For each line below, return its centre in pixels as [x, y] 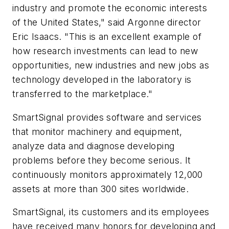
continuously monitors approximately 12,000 [108, 174]
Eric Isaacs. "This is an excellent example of [107, 37]
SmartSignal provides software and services [107, 117]
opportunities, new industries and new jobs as [111, 65]
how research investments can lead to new [105, 51]
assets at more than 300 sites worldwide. [100, 189]
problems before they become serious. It [102, 160]
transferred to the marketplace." [83, 94]
